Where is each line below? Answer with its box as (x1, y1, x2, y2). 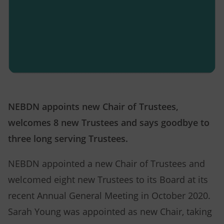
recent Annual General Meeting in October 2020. (8, 189, 210, 201)
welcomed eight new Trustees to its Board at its (8, 173, 208, 185)
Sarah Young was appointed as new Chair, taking (8, 205, 212, 217)
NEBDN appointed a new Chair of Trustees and (8, 157, 205, 169)
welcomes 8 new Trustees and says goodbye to (8, 117, 209, 129)
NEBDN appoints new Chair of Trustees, (8, 101, 178, 113)
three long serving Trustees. (8, 133, 128, 145)
